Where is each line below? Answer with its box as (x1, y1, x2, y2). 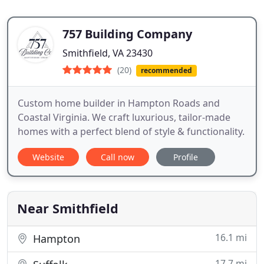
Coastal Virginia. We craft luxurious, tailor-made (18, 111, 230, 124)
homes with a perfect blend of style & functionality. (18, 125, 245, 138)
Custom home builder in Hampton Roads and (18, 97, 220, 110)
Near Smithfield (17, 200, 118, 217)
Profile (173, 151, 198, 163)
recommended (140, 65, 192, 75)
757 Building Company (62, 26, 192, 42)
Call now (101, 151, 134, 163)
